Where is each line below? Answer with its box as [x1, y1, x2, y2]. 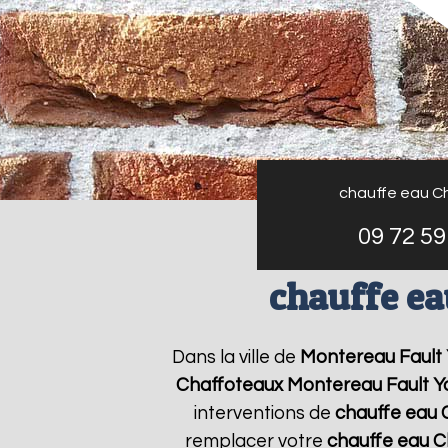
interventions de [193, 404, 335, 423]
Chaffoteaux [176, 376, 283, 395]
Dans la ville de [171, 348, 300, 367]
